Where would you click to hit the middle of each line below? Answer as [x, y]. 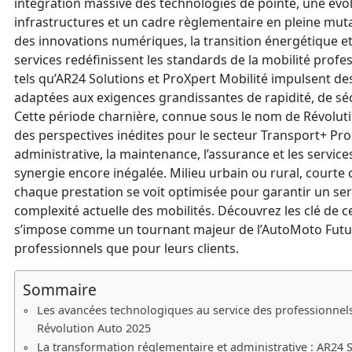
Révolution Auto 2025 [93, 328]
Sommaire [60, 290]
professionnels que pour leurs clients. [126, 249]
